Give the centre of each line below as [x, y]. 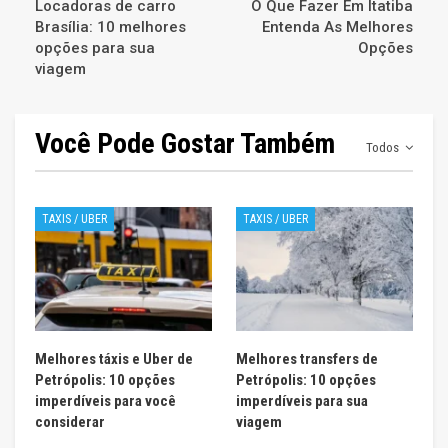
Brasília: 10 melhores [110, 27]
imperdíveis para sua [302, 401]
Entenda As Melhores [337, 27]
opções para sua [95, 48]
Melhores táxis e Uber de [114, 359]
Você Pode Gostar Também [185, 144]
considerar [70, 422]
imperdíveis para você [105, 401]
